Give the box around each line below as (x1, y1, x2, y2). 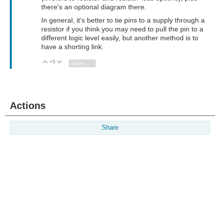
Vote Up (53, 59, 71, 65)
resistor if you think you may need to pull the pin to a (41, 25, 203, 33)
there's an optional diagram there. (41, 3, 146, 11)
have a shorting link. (41, 43, 104, 51)
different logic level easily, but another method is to (41, 34, 198, 42)
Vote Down (67, 59, 92, 65)
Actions (10, 100, 46, 111)
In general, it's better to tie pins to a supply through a (41, 16, 205, 25)
